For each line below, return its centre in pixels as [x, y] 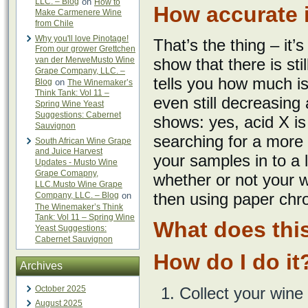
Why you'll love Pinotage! [82, 38]
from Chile [54, 24]
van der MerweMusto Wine [85, 60]
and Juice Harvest [69, 152]
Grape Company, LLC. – [80, 71]
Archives [41, 266]
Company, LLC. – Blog [77, 196]
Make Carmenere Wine [78, 13]
